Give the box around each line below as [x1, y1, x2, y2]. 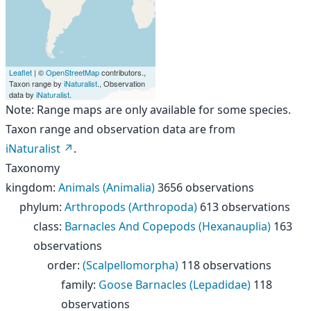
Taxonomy [6, 160, 60, 176]
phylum [19, 199, 59, 215]
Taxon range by [9, 78, 64, 89]
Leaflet [9, 67, 32, 78]
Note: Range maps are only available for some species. [6, 102, 291, 117]
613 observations [200, 199, 290, 215]
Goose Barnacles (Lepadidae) [99, 277, 251, 292]
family [61, 277, 93, 292]
